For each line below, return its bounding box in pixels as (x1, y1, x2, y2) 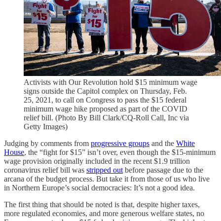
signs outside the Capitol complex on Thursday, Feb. (24, 86, 187, 95)
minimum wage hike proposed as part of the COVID (24, 104, 187, 113)
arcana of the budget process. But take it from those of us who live (4, 174, 210, 183)
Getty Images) (24, 122, 68, 131)
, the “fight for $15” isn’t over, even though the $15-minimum (24, 147, 216, 156)
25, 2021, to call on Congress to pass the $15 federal (24, 95, 186, 104)
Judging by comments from (4, 139, 91, 147)
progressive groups (91, 139, 149, 147)
